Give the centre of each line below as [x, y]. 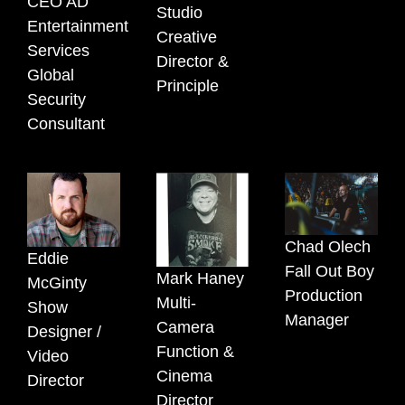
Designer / [64, 331]
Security [57, 100]
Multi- [176, 303]
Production [324, 295]
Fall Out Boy [330, 271]
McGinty [57, 283]
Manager [317, 320]
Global [51, 75]
